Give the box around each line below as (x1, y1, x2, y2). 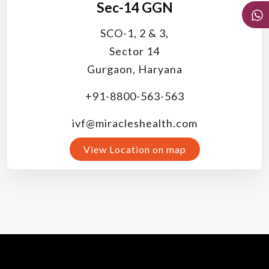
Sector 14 (109, 44, 160, 58)
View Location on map (83, 144, 186, 156)
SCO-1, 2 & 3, (100, 26, 169, 40)
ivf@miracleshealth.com (71, 116, 198, 130)
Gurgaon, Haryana (86, 62, 183, 76)
